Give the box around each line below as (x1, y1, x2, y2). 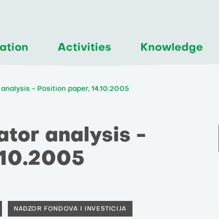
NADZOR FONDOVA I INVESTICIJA (14, 206, 127, 212)
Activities (58, 43, 111, 53)
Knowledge (140, 43, 203, 53)
